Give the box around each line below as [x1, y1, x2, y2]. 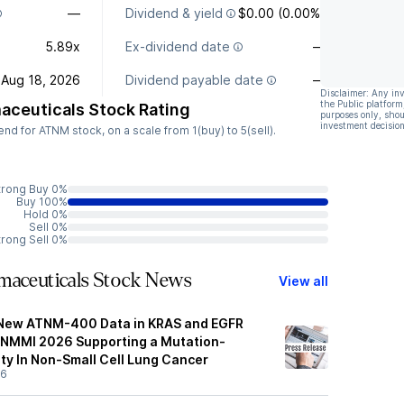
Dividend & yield [124, 5, 223, 21]
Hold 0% [23, 207, 68, 221]
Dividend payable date [124, 72, 263, 87]
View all [279, 272, 328, 289]
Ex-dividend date [124, 39, 230, 54]
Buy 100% [16, 195, 68, 208]
